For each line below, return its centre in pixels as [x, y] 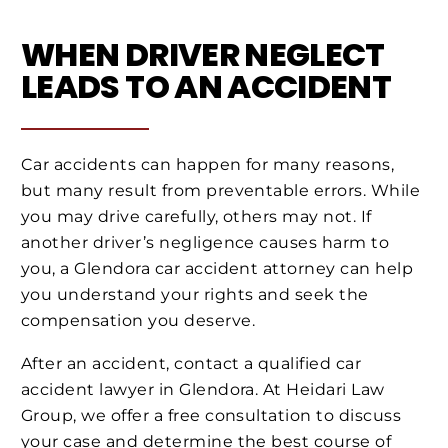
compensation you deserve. [138, 320]
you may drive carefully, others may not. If [196, 216]
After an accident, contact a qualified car [191, 364]
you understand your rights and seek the [195, 294]
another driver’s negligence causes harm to [205, 242]
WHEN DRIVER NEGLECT [203, 55]
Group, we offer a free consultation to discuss [211, 416]
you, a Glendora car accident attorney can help [217, 268]
